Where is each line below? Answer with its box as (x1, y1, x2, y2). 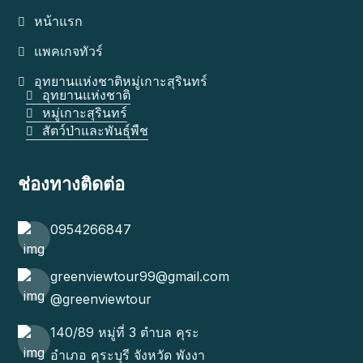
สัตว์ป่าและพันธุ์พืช (42, 122, 148, 139)
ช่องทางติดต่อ (18, 172, 125, 197)
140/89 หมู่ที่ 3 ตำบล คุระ (50, 323, 199, 340)
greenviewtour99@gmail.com (50, 267, 229, 284)
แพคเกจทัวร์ (34, 43, 103, 60)
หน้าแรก (34, 13, 83, 30)
